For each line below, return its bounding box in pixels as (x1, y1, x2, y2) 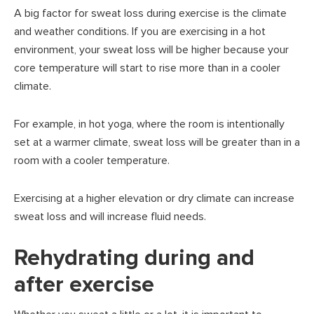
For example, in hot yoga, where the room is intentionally (14, 116, 285, 131)
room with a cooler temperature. (14, 153, 170, 168)
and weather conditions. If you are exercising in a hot (14, 24, 266, 39)
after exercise (14, 271, 154, 299)
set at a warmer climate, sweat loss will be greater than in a (14, 135, 300, 149)
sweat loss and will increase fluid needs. (14, 209, 206, 224)
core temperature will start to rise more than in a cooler (14, 60, 280, 75)
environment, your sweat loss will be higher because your (14, 42, 289, 57)
